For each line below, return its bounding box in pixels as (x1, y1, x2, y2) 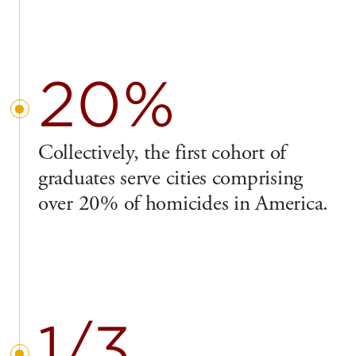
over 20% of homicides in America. (38, 189, 329, 218)
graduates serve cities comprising (38, 164, 304, 192)
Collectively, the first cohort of (38, 138, 287, 167)
